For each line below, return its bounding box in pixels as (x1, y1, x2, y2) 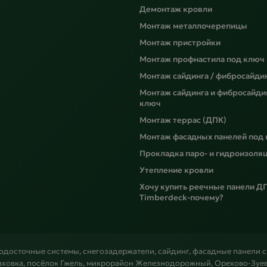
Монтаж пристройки (139, 38, 221, 48)
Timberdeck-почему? (139, 193, 223, 203)
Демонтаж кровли (139, 4, 212, 15)
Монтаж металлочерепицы (139, 21, 247, 32)
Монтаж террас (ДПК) (139, 115, 226, 126)
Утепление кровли (139, 165, 213, 176)
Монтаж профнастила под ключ (139, 54, 265, 65)
